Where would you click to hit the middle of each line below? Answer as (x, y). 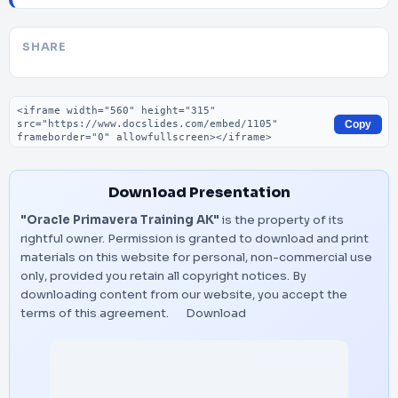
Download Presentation (199, 192)
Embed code (53, 104)
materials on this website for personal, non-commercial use (196, 257)
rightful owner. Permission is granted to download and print (195, 239)
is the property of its (282, 220)
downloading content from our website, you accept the (184, 295)
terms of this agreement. (96, 313)
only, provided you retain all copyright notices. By (163, 276)
